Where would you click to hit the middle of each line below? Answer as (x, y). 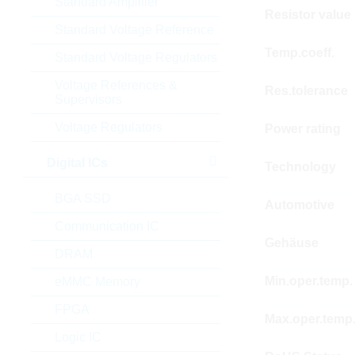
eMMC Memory (97, 282)
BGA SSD (82, 198)
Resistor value (307, 15)
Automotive (299, 205)
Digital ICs (77, 163)
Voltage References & (116, 85)
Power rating (302, 129)
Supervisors (88, 99)
